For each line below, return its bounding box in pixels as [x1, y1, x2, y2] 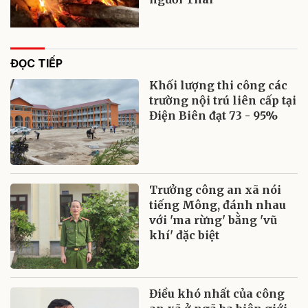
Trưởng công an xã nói [149, 182, 282, 197]
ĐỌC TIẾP [10, 56, 63, 70]
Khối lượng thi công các [149, 78, 288, 92]
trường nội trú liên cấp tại [149, 93, 297, 107]
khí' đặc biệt [149, 228, 220, 242]
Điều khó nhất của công [149, 287, 285, 301]
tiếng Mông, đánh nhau [149, 197, 287, 212]
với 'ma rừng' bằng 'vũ [149, 212, 278, 227]
